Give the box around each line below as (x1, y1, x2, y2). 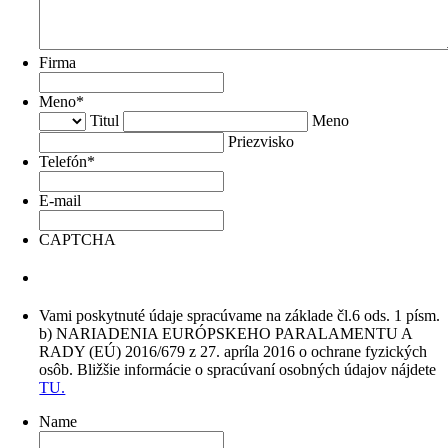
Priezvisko (228, 133, 295, 150)
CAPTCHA (39, 231, 117, 248)
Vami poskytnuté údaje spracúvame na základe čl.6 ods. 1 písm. (39, 306, 441, 324)
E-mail (39, 192, 82, 209)
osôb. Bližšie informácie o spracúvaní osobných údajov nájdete (39, 360, 437, 378)
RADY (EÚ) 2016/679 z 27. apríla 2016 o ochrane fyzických (39, 342, 428, 360)
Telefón (39, 153, 88, 170)
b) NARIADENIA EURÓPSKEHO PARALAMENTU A (39, 324, 413, 342)
